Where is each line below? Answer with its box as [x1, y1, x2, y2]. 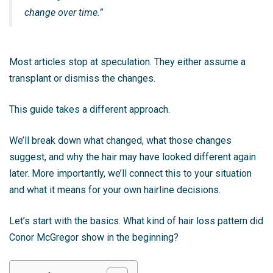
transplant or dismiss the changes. [9, 72, 155, 84]
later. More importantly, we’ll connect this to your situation [9, 167, 252, 179]
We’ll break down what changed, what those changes [9, 134, 232, 146]
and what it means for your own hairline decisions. [9, 183, 221, 196]
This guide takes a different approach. [9, 103, 170, 115]
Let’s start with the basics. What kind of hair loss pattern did [9, 214, 263, 227]
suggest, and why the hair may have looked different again [9, 151, 256, 163]
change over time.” [24, 6, 103, 18]
